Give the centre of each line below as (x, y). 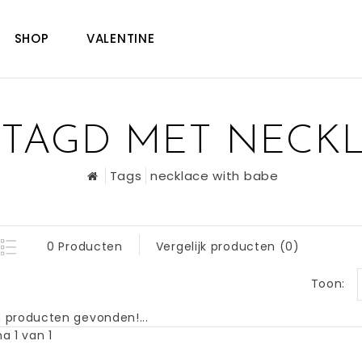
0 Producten (85, 246)
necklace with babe (215, 176)
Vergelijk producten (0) (227, 246)
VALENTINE (121, 38)
